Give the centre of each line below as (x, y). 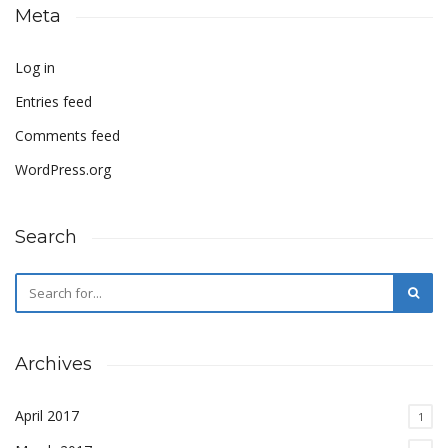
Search (46, 237)
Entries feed (53, 102)
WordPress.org (63, 170)
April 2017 (47, 416)
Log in (35, 68)
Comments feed (67, 136)
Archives (53, 364)
